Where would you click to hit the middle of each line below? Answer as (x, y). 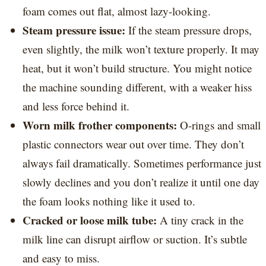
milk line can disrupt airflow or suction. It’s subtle (135, 239)
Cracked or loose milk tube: (91, 220)
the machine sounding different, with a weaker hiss (137, 87)
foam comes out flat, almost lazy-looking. (117, 11)
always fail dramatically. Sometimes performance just (142, 163)
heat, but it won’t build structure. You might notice (137, 68)
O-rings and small (220, 125)
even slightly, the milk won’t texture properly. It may (141, 49)
